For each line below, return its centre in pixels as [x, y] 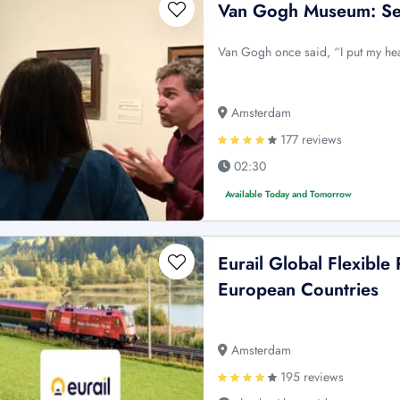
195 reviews [311, 376]
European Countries [299, 289]
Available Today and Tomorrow [289, 194]
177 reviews [310, 139]
